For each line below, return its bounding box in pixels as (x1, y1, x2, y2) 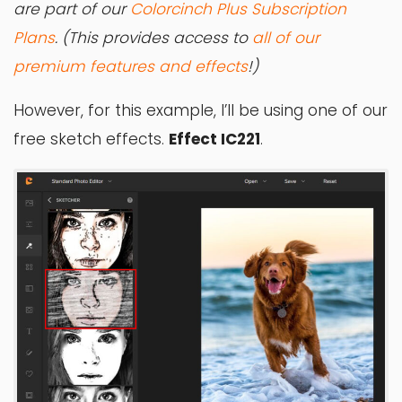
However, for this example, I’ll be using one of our (13, 100, 388, 122)
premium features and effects (13, 56, 248, 78)
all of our (252, 27, 319, 49)
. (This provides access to (55, 27, 252, 49)
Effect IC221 (169, 128, 260, 151)
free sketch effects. (13, 128, 169, 151)
